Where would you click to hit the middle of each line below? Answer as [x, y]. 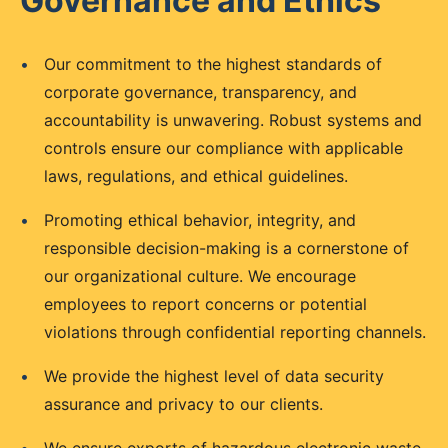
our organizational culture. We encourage [200, 276]
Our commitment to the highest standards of [213, 64]
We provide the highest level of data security [214, 376]
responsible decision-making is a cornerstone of [226, 248]
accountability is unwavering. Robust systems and [233, 120]
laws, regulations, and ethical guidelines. [196, 176]
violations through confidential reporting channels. [235, 332]
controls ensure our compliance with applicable [223, 148]
